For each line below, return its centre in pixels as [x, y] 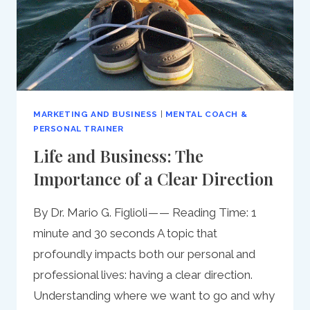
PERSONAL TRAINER [79, 128]
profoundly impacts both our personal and [144, 254]
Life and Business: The [118, 155]
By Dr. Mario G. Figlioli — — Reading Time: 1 [145, 212]
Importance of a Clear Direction [153, 178]
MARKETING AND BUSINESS [96, 114]
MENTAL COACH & [206, 114]
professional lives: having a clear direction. [143, 274]
